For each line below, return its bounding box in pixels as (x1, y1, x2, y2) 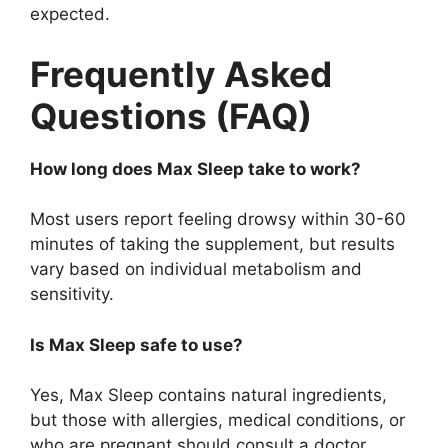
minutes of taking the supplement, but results (30, 234, 395, 255)
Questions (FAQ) (30, 94, 312, 137)
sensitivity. (30, 284, 114, 305)
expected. (30, 4, 110, 25)
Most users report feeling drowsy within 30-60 (30, 209, 406, 230)
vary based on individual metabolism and (30, 259, 362, 280)
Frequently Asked (30, 52, 332, 95)
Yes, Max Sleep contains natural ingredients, (30, 385, 387, 406)
